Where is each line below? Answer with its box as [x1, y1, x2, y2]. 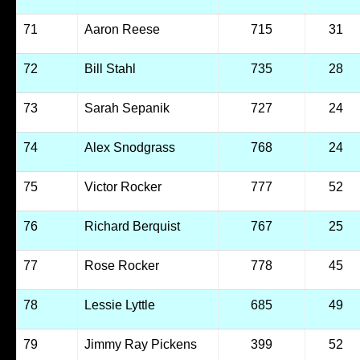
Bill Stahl [84, 62, 136, 76]
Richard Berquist [84, 219, 180, 233]
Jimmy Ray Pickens [84, 337, 197, 351]
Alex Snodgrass [84, 141, 175, 154]
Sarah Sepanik [84, 101, 170, 115]
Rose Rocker [84, 259, 159, 272]
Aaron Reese [84, 22, 160, 36]
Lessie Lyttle [84, 298, 155, 312]
